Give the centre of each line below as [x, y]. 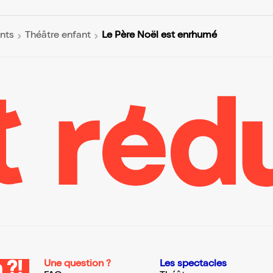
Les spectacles [193, 264]
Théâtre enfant [58, 36]
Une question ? [77, 264]
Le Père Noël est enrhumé [159, 36]
